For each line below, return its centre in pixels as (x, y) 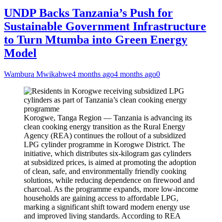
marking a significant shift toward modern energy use (107, 207)
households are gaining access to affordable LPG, (101, 198)
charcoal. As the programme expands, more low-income (111, 189)
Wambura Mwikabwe (38, 74)
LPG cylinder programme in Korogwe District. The (104, 144)
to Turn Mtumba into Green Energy (96, 40)
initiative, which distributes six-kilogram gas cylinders (108, 153)
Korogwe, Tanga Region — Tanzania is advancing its (108, 118)
